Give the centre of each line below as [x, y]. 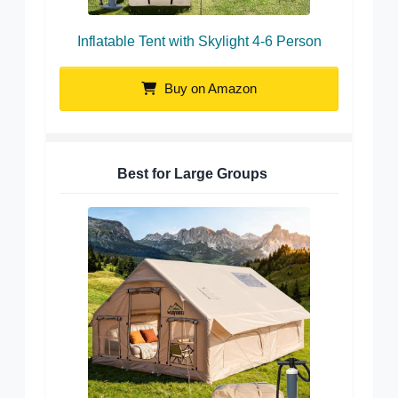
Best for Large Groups [192, 174]
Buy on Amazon [209, 89]
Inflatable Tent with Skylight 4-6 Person [199, 42]
